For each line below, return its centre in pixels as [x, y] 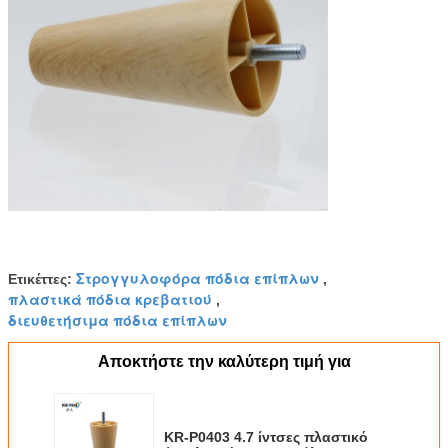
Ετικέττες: [42, 278]
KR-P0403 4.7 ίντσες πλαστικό [266, 436]
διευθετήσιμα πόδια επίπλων [117, 319]
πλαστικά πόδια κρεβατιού [110, 298]
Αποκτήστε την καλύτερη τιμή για [224, 361]
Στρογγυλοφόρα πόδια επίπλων [197, 277]
